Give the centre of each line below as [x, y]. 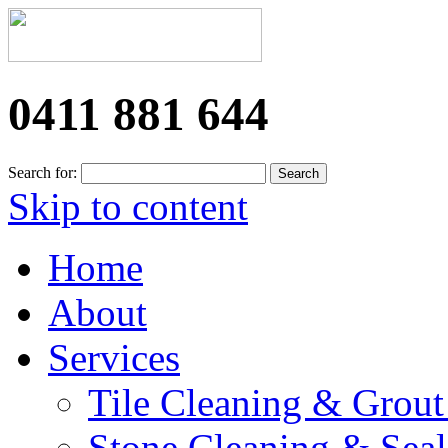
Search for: [42, 172]
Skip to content [128, 206]
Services [114, 357]
